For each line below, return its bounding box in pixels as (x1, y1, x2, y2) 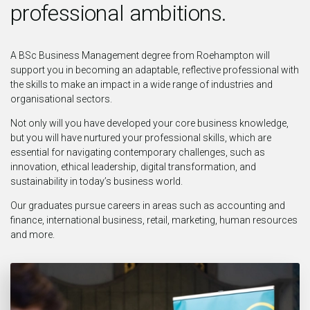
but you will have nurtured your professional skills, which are (10, 132, 271, 144)
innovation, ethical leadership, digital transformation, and (10, 161, 256, 173)
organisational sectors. (10, 93, 112, 105)
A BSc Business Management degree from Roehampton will (10, 50, 270, 62)
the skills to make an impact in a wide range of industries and (10, 79, 273, 91)
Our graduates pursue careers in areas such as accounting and (10, 200, 285, 212)
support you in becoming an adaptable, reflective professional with (10, 64, 299, 76)
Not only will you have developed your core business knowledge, (10, 118, 289, 129)
